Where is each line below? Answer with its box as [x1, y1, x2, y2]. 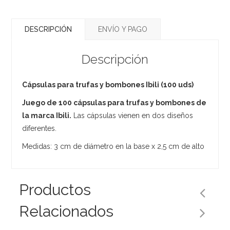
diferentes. [22, 124, 57, 132]
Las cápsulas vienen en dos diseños [71, 111, 194, 120]
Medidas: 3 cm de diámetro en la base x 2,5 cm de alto [22, 142, 205, 150]
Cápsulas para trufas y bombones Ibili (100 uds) [22, 80, 194, 89]
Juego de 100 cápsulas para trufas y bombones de [22, 98, 207, 107]
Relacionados [19, 202, 114, 220]
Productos [19, 180, 91, 199]
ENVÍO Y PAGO [98, 25, 148, 33]
